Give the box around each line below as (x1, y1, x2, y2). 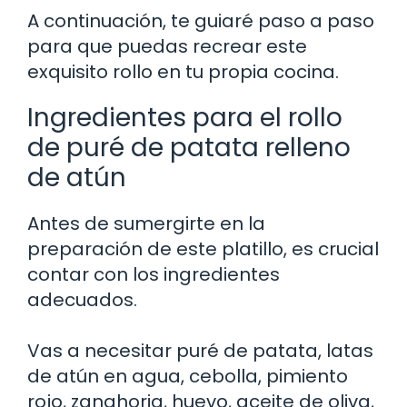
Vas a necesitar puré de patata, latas (27, 337, 373, 363)
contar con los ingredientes (27, 261, 280, 287)
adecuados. (27, 286, 137, 313)
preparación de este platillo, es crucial (27, 235, 379, 262)
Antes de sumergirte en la (27, 210, 265, 236)
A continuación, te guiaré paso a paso (27, 7, 374, 34)
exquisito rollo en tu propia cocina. (27, 58, 339, 84)
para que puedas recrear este (27, 33, 307, 59)
